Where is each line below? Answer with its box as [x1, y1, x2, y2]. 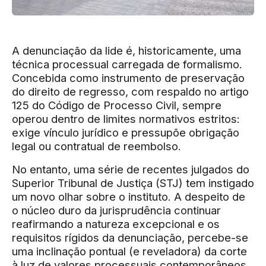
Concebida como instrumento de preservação [12, 71, 245, 84]
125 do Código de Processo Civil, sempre [12, 99, 221, 112]
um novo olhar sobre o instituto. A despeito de [12, 190, 245, 203]
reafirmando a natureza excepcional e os [12, 217, 220, 230]
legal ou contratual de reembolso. [12, 140, 181, 153]
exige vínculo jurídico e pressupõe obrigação [12, 126, 239, 139]
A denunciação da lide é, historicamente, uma [12, 44, 241, 57]
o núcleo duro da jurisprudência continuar [12, 204, 221, 217]
